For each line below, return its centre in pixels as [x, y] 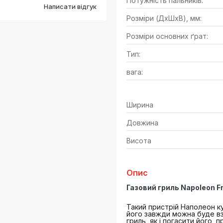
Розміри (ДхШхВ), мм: [164, 18]
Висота [139, 141]
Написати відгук [70, 7]
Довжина [142, 123]
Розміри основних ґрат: [167, 36]
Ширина [140, 105]
